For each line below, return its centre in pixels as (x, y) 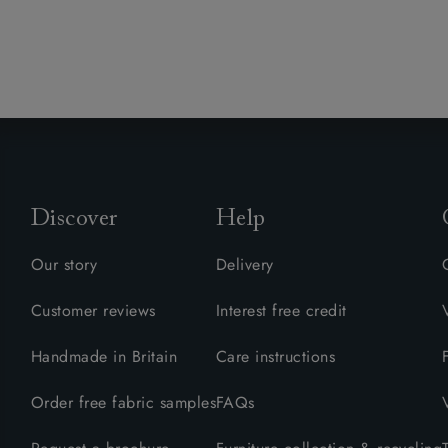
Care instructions (276, 356)
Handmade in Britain (104, 356)
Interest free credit (281, 310)
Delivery (245, 264)
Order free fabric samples (123, 402)
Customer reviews (93, 310)
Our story (64, 264)
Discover (74, 219)
